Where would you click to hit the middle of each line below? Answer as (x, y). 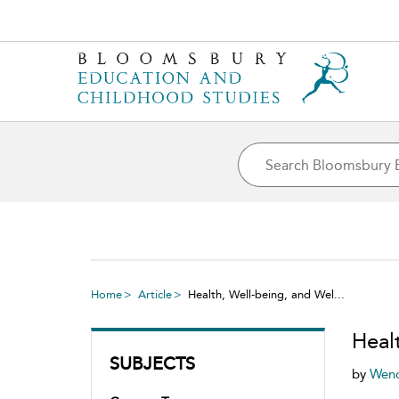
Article (155, 294)
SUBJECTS (152, 363)
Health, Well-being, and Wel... (266, 294)
